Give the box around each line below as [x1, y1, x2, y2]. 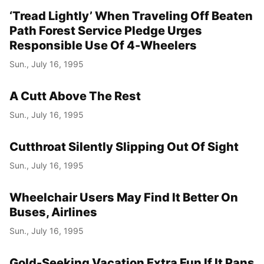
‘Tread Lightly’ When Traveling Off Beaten [9, 8, 253, 23]
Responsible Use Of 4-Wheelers [9, 38, 197, 52]
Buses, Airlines [9, 204, 97, 219]
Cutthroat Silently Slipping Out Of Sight [9, 139, 239, 154]
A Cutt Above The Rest [9, 88, 141, 103]
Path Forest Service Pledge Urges [9, 23, 202, 38]
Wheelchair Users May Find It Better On [9, 190, 238, 204]
